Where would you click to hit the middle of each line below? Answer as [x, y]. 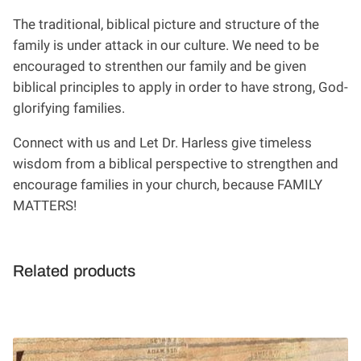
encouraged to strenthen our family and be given [160, 67]
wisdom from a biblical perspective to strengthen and [176, 164]
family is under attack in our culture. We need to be [166, 46]
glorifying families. [71, 109]
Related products [74, 271]
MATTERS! [45, 205]
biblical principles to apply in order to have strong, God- [180, 88]
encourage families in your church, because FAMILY [168, 185]
